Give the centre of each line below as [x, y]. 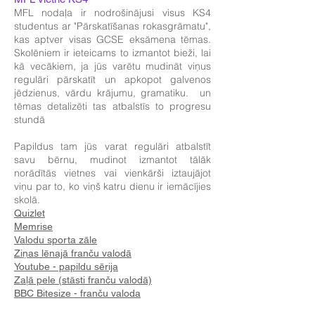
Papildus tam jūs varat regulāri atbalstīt [112, 146]
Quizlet [30, 213]
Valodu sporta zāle [56, 240]
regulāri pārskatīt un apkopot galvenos [112, 79]
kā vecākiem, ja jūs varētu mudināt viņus [112, 66]
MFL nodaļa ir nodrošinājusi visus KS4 [112, 13]
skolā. [27, 200]
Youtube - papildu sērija [66, 266]
